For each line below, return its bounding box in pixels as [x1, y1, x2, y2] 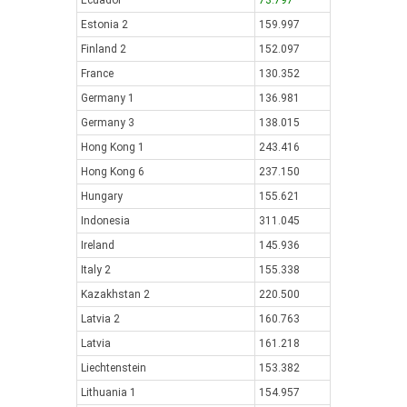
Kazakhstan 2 [81, 288, 150, 301]
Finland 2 [81, 43, 126, 55]
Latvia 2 [81, 313, 120, 325]
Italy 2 [81, 263, 111, 276]
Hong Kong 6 [81, 165, 144, 178]
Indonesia [81, 214, 130, 227]
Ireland [81, 239, 114, 252]
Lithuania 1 [81, 386, 136, 399]
